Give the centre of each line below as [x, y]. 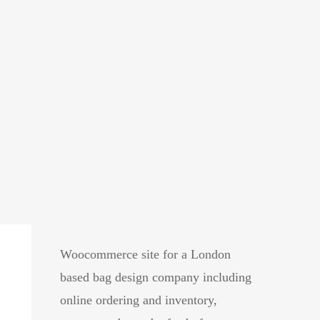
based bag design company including [156, 277]
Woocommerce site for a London [146, 254]
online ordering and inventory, [139, 300]
